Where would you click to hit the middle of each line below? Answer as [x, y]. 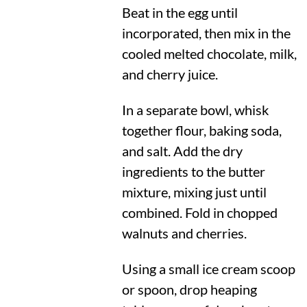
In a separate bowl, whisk [195, 110]
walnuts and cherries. [184, 233]
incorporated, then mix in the [206, 33]
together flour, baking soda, [201, 130]
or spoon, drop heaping [189, 290]
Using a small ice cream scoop [208, 269]
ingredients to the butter [193, 171]
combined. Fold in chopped [199, 212]
